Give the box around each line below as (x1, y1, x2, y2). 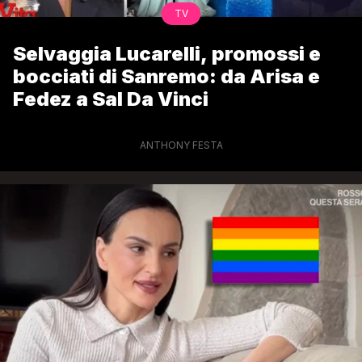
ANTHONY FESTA (139, 138, 223, 151)
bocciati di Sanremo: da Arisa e (13, 64, 320, 88)
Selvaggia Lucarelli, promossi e (13, 41, 321, 65)
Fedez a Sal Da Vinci (13, 86, 208, 111)
